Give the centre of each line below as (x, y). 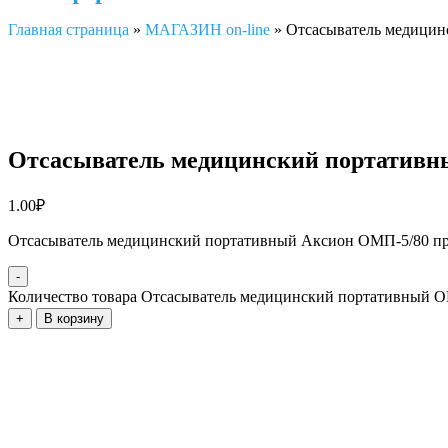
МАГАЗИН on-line (207, 29)
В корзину (74, 318)
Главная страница (68, 29)
